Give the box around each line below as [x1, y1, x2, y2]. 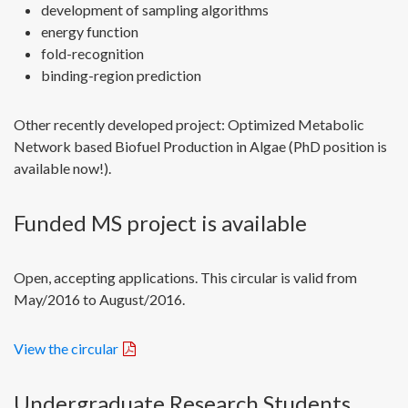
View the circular [14, 339, 118, 357]
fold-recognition [41, 44, 144, 62]
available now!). [14, 158, 111, 177]
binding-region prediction [41, 66, 201, 84]
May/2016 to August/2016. [14, 290, 185, 308]
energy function [41, 22, 138, 40]
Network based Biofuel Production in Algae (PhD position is [14, 137, 387, 155]
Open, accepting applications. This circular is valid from [14, 268, 357, 286]
